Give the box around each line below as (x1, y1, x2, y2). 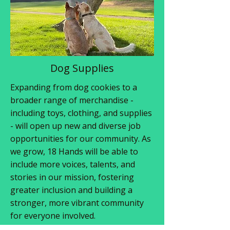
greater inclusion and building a (10, 184, 132, 196)
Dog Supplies (50, 61, 114, 75)
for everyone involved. (10, 210, 98, 221)
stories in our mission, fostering (10, 171, 134, 183)
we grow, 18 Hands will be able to (10, 146, 138, 157)
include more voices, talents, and (10, 159, 135, 170)
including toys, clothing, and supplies (10, 107, 152, 119)
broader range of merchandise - (10, 94, 133, 106)
